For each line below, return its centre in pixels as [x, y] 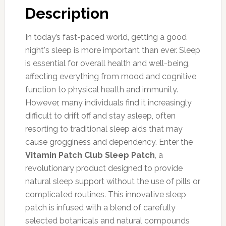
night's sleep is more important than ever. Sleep [112, 50]
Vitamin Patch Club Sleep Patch [90, 155]
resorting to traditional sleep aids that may [104, 129]
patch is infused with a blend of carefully [100, 207]
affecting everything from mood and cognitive [110, 76]
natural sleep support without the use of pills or [112, 181]
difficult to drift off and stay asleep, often [100, 116]
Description [67, 13]
